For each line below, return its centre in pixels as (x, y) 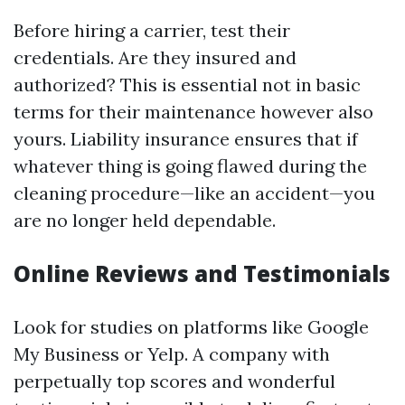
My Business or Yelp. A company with (172, 354)
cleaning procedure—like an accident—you (194, 193)
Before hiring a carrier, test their (152, 30)
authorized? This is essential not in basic (187, 85)
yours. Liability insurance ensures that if (186, 139)
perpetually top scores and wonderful (174, 381)
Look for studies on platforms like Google (191, 327)
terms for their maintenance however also (193, 112)
